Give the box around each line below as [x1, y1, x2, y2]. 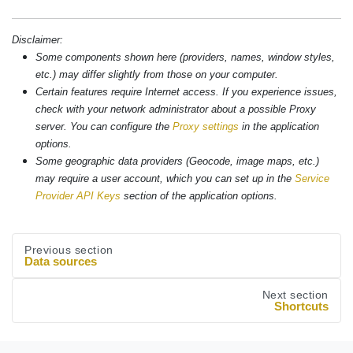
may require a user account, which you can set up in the [35, 172, 295, 184]
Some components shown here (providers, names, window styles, [35, 50, 335, 63]
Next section [262, 288, 329, 301]
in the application [239, 120, 319, 132]
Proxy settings [173, 120, 239, 132]
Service [295, 172, 329, 184]
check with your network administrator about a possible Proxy [35, 102, 316, 115]
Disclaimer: [12, 33, 63, 46]
